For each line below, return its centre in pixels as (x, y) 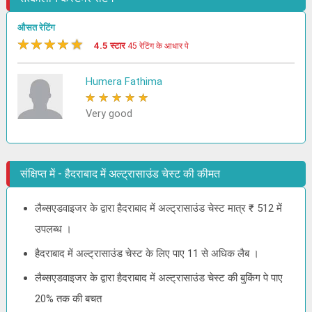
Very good (109, 114)
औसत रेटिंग (37, 28)
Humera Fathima (124, 81)
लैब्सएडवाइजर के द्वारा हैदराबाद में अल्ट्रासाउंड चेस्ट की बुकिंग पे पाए (159, 278)
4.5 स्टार (111, 46)
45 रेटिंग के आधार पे (158, 46)
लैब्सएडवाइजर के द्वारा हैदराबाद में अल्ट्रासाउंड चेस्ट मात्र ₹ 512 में (159, 208)
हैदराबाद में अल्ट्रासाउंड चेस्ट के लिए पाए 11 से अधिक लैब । (147, 253)
